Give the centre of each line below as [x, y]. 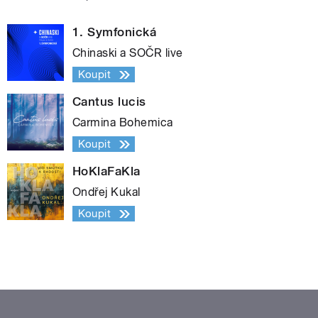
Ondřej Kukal [106, 192]
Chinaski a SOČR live [128, 53]
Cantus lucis [109, 102]
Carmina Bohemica [123, 123]
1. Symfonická [115, 32]
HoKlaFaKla [106, 171]
